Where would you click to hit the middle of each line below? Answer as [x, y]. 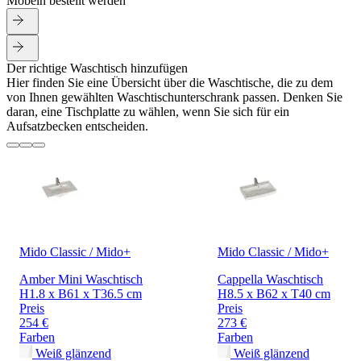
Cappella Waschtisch [270, 280]
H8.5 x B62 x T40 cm [274, 294]
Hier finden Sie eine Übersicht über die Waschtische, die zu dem [170, 83]
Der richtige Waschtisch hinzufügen [97, 68]
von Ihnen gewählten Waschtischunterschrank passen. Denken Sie [174, 98]
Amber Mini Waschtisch [81, 280]
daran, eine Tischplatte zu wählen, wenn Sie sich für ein [148, 112]
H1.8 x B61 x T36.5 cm [81, 294]
